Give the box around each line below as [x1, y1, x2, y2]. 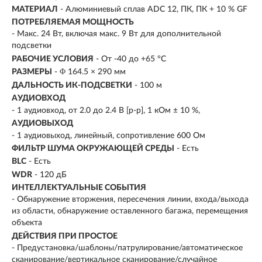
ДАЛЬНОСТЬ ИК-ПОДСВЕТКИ [12, 81, 132, 89]
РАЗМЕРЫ [12, 68, 52, 77]
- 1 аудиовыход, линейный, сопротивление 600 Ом [12, 131, 205, 140]
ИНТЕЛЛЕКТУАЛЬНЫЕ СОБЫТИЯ [12, 184, 146, 192]
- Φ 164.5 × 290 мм [54, 68, 126, 77]
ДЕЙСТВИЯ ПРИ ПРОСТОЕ [12, 232, 118, 240]
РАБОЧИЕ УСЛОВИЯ [12, 54, 94, 63]
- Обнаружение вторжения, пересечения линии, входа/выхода [12, 195, 249, 204]
